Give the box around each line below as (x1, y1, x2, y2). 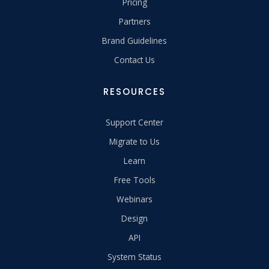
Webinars (116, 193, 153, 205)
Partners (118, 16, 151, 27)
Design (121, 213, 148, 224)
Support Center (106, 116, 163, 128)
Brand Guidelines (102, 35, 167, 46)
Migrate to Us (109, 136, 160, 147)
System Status (107, 251, 162, 262)
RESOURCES (103, 85, 166, 98)
